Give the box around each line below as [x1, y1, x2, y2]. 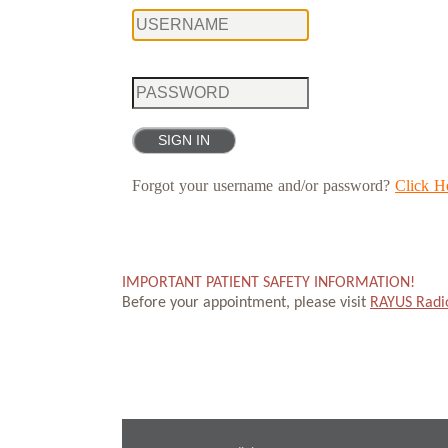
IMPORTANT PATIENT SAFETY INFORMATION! [122, 275, 415, 291]
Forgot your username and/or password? [132, 177, 395, 194]
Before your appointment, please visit [122, 295, 370, 311]
